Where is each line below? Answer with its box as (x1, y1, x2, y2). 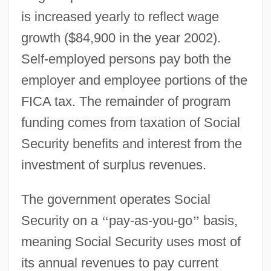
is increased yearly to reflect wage (21, 8, 219, 24)
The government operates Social (21, 191, 211, 207)
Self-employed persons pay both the (21, 51, 231, 67)
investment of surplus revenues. (21, 157, 206, 172)
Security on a (21, 212, 102, 228)
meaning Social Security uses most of (21, 233, 241, 249)
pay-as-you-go (108, 212, 192, 228)
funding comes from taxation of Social (21, 114, 240, 130)
